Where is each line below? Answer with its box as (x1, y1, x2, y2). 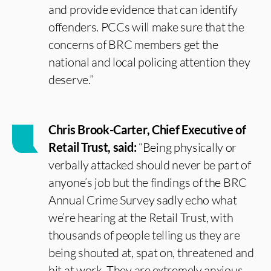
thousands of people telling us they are (48, 227, 240, 243)
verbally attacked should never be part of (48, 157, 251, 172)
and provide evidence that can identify (48, 2, 238, 17)
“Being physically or (136, 140, 237, 155)
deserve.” (48, 72, 94, 87)
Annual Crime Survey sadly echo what (48, 192, 237, 207)
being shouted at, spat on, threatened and (48, 245, 254, 260)
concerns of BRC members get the (48, 37, 218, 52)
